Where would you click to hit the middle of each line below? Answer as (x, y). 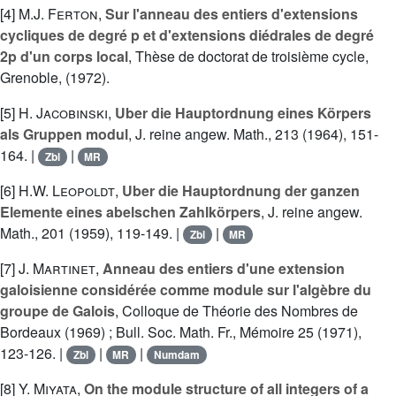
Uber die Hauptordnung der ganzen (241, 191)
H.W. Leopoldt (67, 191)
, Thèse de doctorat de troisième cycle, (248, 57)
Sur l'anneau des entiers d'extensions (232, 14)
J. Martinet (57, 269)
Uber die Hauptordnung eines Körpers (243, 113)
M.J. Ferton (58, 14)
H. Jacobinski (63, 113)
